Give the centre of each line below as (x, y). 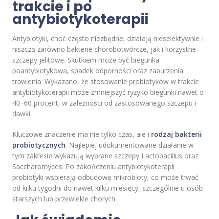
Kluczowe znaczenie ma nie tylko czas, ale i (82, 134)
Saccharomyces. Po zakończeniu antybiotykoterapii (93, 167)
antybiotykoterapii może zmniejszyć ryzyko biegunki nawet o (108, 92)
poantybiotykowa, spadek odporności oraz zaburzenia (98, 71)
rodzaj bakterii (176, 134)
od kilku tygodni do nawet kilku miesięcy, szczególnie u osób (108, 188)
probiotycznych (39, 145)
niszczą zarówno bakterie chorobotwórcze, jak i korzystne (104, 49)
